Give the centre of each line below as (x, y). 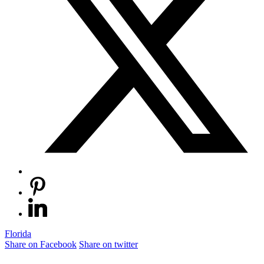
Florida (18, 233)
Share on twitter (108, 244)
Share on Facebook (41, 244)
